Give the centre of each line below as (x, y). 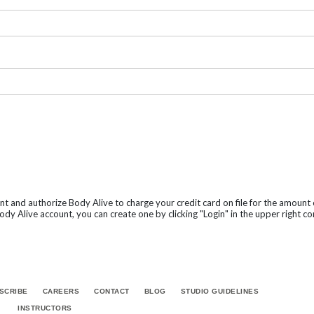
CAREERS (61, 291)
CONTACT (112, 291)
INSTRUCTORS (45, 308)
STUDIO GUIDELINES (220, 291)
